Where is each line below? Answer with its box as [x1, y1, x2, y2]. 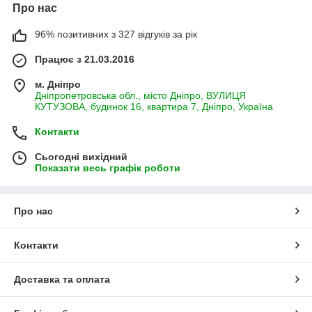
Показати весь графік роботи [35, 162, 180, 173]
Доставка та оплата [14, 273, 110, 285]
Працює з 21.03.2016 [35, 53, 134, 65]
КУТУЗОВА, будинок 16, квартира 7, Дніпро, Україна [35, 100, 273, 112]
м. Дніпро [35, 78, 81, 90]
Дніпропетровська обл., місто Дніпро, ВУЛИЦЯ [35, 89, 246, 101]
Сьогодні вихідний [35, 150, 127, 162]
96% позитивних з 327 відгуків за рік [35, 28, 197, 40]
